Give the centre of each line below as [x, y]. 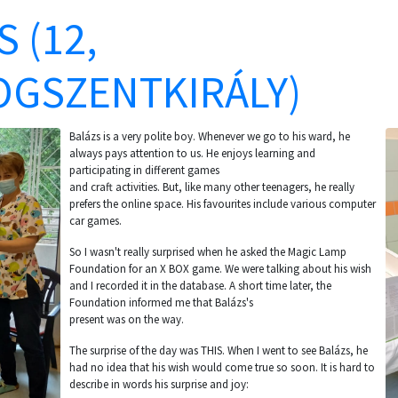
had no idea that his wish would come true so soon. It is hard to [222, 367]
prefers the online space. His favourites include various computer [222, 204]
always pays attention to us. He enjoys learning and [192, 153]
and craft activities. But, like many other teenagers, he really [211, 187]
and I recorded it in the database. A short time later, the [200, 286]
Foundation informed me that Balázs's [161, 302]
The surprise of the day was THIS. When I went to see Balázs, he [218, 350]
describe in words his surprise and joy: [159, 384]
